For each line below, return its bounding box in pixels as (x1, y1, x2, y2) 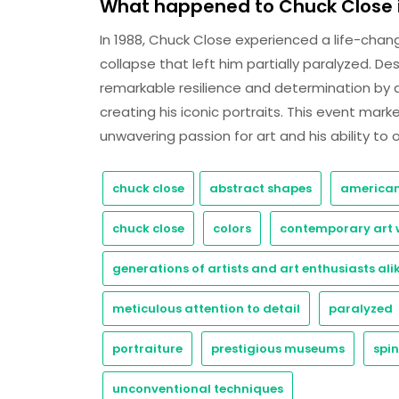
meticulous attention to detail (112, 299, 300, 317)
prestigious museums (211, 339, 345, 357)
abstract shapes (209, 179, 312, 197)
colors (213, 219, 251, 237)
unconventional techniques (112, 379, 283, 397)
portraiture (112, 339, 183, 357)
